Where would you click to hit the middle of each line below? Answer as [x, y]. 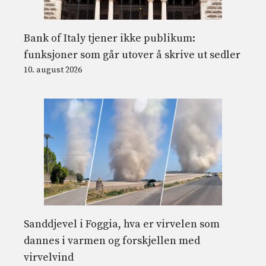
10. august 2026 [53, 70]
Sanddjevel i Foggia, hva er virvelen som [122, 224]
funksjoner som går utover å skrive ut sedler [132, 55]
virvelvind [49, 258]
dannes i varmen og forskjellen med [112, 241]
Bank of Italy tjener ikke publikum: [110, 39]
